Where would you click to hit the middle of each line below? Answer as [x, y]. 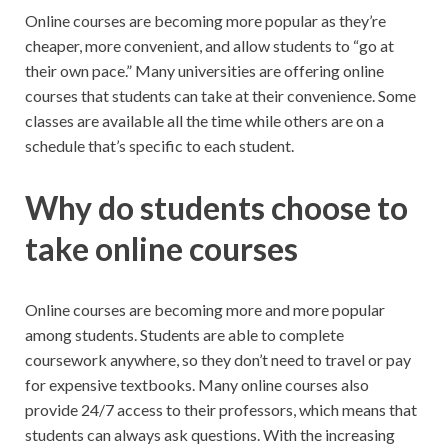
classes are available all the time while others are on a [204, 120]
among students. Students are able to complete [184, 335]
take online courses [161, 248]
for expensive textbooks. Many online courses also [197, 385]
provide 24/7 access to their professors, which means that [221, 410]
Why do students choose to [216, 207]
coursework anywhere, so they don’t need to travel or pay [218, 360]
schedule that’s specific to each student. [159, 145]
